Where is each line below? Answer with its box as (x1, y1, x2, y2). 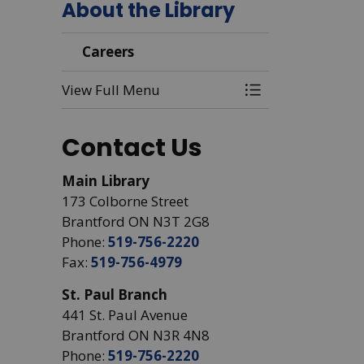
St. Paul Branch (62, 285, 167, 304)
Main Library (62, 171, 149, 190)
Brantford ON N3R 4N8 (62, 326, 210, 344)
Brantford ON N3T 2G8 (62, 212, 210, 231)
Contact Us (62, 131, 202, 165)
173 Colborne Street (62, 192, 188, 210)
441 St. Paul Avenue (62, 305, 188, 324)
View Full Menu (62, 80, 160, 99)
